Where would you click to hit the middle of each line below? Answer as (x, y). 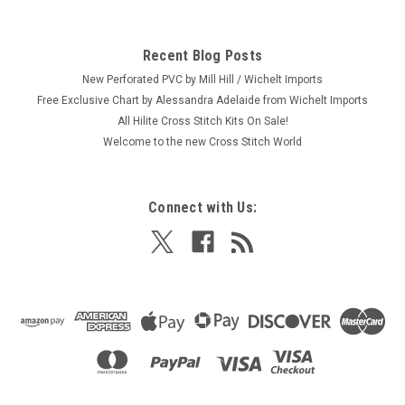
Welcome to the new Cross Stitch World (202, 142)
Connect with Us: (202, 208)
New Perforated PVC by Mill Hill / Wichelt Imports (202, 80)
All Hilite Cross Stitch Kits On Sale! (202, 122)
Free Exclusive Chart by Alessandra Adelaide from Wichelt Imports (202, 101)
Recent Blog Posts (202, 56)
